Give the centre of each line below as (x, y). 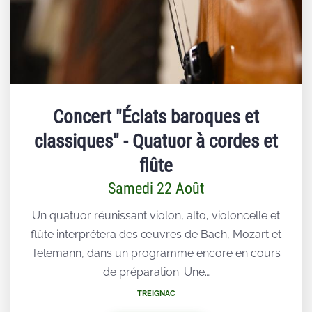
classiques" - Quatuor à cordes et (156, 141)
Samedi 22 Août (156, 188)
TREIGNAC (156, 293)
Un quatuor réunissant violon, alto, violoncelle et (156, 215)
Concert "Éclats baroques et (156, 117)
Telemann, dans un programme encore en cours (156, 253)
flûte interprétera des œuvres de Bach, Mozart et (156, 234)
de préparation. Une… (156, 272)
